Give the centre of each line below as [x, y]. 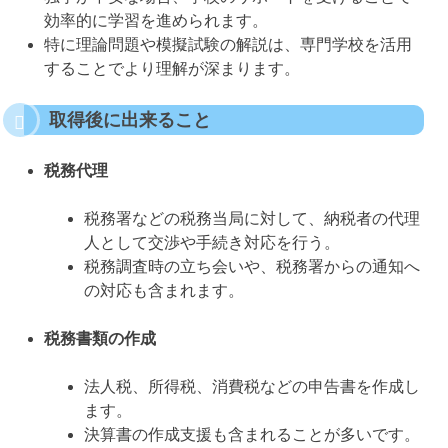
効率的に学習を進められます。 [156, 21]
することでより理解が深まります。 [172, 69]
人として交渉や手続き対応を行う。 [212, 243]
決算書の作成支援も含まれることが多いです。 [252, 435]
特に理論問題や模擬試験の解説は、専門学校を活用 [228, 45]
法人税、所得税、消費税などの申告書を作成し [252, 387]
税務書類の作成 [100, 339]
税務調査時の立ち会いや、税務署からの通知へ [252, 267]
